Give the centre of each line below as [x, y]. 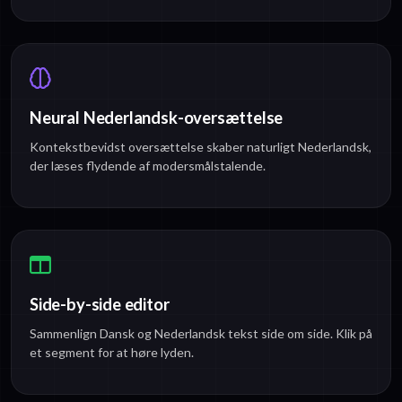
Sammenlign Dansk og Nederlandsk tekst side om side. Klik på [201, 334]
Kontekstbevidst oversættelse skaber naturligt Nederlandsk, [201, 147]
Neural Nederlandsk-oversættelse [157, 118]
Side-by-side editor [100, 305]
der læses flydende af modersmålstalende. [148, 166]
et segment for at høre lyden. [112, 353]
